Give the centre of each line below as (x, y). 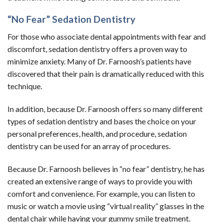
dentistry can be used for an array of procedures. (89, 146)
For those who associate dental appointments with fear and (107, 36)
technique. (25, 86)
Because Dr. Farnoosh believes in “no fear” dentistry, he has (106, 168)
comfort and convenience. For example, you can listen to (101, 193)
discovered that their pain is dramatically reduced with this (106, 73)
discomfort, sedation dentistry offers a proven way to (97, 49)
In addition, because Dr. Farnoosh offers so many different (105, 109)
